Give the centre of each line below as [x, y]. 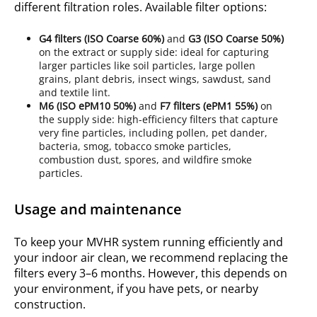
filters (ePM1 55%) [215, 106]
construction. [50, 304]
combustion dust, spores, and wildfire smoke [145, 160]
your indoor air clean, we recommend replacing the [151, 258]
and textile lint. [75, 92]
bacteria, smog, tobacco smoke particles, [135, 146]
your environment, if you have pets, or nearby [136, 289]
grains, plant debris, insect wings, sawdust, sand [155, 79]
